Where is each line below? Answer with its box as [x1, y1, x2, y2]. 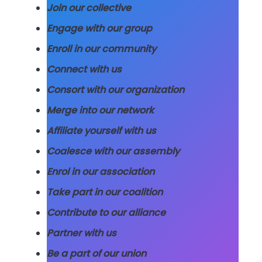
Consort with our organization [47, 83, 184, 97]
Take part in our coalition [47, 185, 163, 199]
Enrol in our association [47, 165, 154, 179]
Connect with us [47, 63, 122, 77]
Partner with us [47, 226, 116, 240]
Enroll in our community [47, 42, 156, 56]
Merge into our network [47, 104, 154, 118]
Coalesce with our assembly [47, 144, 180, 158]
